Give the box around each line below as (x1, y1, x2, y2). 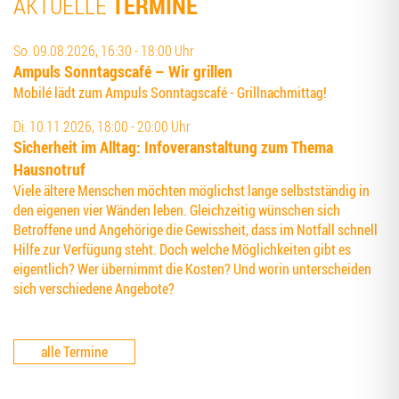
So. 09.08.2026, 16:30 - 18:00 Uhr (13, 41, 194, 61)
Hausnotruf (13, 159, 85, 181)
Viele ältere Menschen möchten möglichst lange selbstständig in (13, 181, 370, 201)
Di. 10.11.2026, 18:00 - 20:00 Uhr (13, 117, 191, 137)
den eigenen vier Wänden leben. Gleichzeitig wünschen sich (13, 200, 340, 221)
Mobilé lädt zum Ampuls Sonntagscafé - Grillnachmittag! (13, 83, 327, 103)
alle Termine (41, 342, 108, 362)
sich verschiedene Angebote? (13, 279, 175, 299)
